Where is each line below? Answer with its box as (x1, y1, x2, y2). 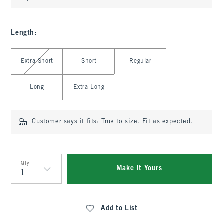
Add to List (101, 205, 138, 212)
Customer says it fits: (32, 119, 102, 125)
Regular (129, 58, 152, 64)
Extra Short (21, 58, 53, 64)
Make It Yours (116, 165, 162, 172)
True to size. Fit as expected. (101, 119, 193, 125)
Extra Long (73, 84, 105, 90)
